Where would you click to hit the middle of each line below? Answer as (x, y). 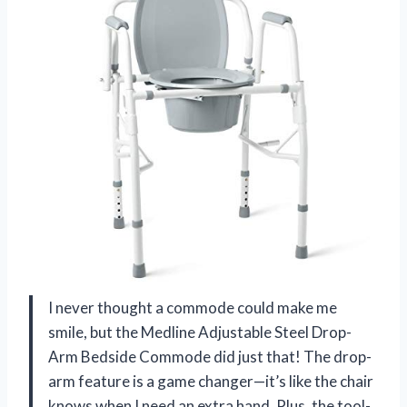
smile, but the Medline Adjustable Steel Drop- (200, 333)
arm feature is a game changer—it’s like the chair (211, 382)
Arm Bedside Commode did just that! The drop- (210, 357)
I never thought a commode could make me (193, 308)
